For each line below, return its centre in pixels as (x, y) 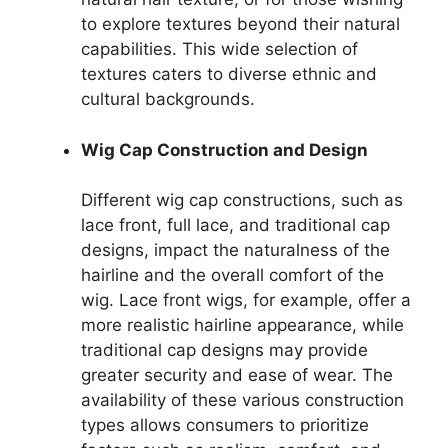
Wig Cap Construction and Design (224, 149)
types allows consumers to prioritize (225, 425)
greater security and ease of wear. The (237, 375)
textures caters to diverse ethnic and (229, 74)
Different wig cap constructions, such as (242, 200)
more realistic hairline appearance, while (242, 325)
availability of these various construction (242, 400)
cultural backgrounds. (168, 99)
